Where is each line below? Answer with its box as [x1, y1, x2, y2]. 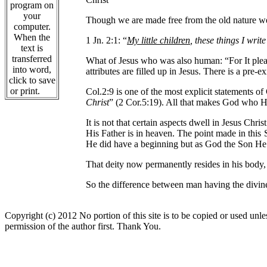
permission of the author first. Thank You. [5, 221, 161, 231]
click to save [8, 75, 55, 85]
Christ [86, 97, 109, 107]
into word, [13, 64, 51, 74]
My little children [127, 35, 190, 45]
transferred [12, 54, 52, 64]
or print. [10, 86, 54, 96]
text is [21, 43, 43, 53]
